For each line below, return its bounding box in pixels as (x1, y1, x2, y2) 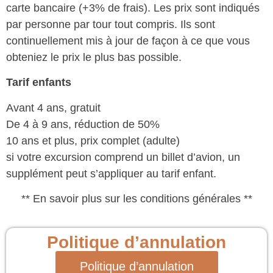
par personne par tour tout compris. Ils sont (6, 18, 215, 30)
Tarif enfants (6, 76, 71, 89)
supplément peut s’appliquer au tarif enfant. (6, 167, 216, 180)
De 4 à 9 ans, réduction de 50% (6, 118, 160, 130)
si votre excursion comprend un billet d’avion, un (6, 151, 240, 163)
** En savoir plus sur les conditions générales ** (21, 193, 252, 205)
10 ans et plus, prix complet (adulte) (6, 134, 180, 147)
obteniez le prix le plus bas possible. (6, 51, 182, 63)
